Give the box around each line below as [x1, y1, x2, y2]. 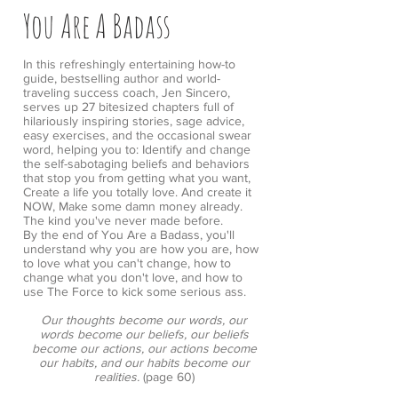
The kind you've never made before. [23, 213, 223, 227]
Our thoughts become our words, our [41, 313, 247, 327]
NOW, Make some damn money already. [23, 199, 243, 213]
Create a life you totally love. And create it [23, 185, 251, 199]
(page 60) [142, 370, 195, 384]
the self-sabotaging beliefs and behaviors [23, 156, 250, 171]
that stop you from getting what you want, [23, 171, 251, 185]
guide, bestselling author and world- [23, 71, 220, 85]
